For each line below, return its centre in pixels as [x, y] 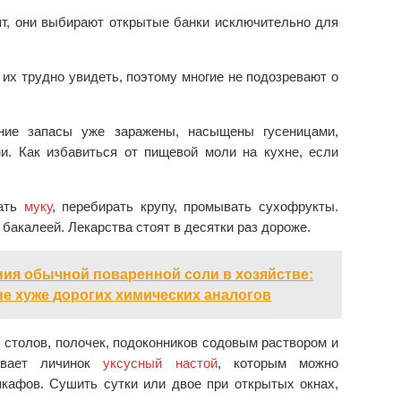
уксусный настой [160, 363]
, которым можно [277, 363]
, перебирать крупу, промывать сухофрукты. [195, 207]
